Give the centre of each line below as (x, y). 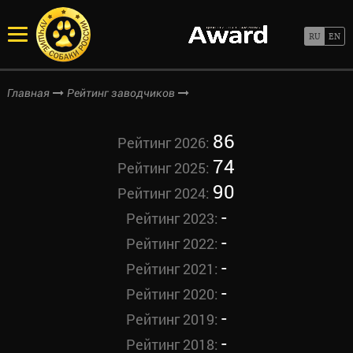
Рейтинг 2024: (165, 193)
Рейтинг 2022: (173, 243)
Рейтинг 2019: (173, 319)
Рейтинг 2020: (173, 294)
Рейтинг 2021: (173, 269)
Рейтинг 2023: (173, 218)
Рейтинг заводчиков (121, 93)
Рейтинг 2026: (165, 143)
